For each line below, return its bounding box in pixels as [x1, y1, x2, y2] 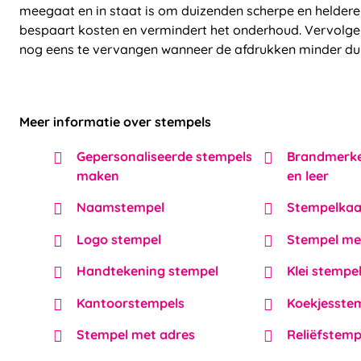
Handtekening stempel [77, 263, 218, 280]
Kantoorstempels [77, 294, 185, 311]
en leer [287, 167, 329, 184]
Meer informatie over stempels [19, 113, 211, 130]
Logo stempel [77, 230, 161, 247]
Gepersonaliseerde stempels [77, 147, 252, 164]
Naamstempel [77, 199, 164, 216]
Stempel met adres [77, 326, 195, 343]
